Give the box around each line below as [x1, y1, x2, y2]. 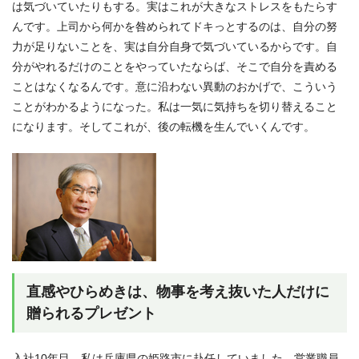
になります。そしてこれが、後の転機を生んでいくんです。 [12, 119, 315, 133]
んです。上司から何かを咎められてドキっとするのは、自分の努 [12, 19, 337, 33]
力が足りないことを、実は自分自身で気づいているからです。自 [12, 39, 337, 53]
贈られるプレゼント [26, 305, 156, 321]
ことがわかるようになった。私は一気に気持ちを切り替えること [12, 99, 337, 113]
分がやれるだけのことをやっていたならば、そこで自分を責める [12, 59, 337, 73]
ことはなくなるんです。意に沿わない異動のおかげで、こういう [12, 79, 337, 93]
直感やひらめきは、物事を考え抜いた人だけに [26, 283, 329, 300]
